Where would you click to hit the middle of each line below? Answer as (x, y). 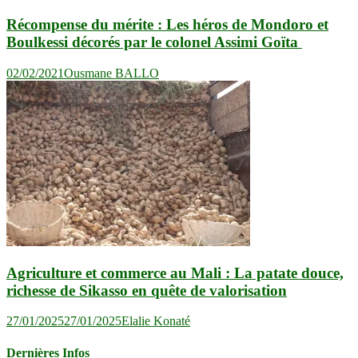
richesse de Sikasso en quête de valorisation (147, 290)
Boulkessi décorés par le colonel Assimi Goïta (154, 42)
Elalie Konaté (156, 321)
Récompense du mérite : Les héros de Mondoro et (167, 25)
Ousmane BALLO (111, 73)
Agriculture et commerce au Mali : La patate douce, (175, 272)
